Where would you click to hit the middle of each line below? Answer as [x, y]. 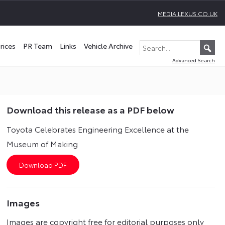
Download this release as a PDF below [91, 109]
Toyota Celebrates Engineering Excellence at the [98, 129]
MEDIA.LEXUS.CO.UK [188, 13]
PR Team [38, 46]
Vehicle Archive [108, 46]
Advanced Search [194, 60]
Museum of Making [42, 143]
